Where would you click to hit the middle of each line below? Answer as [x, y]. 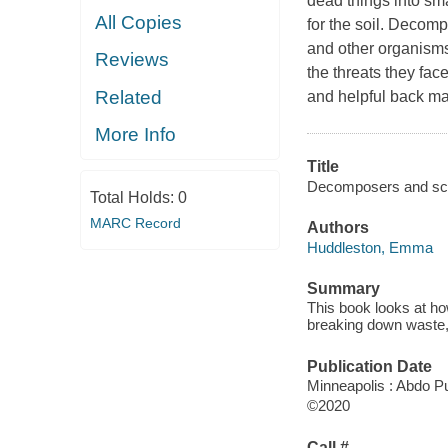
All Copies [139, 22]
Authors [337, 228]
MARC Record [135, 222]
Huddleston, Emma [369, 247]
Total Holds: [133, 197]
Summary [343, 288]
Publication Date [369, 366]
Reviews [132, 60]
